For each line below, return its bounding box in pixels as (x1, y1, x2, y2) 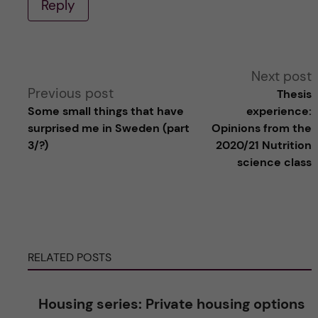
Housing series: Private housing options (38, 294, 305, 313)
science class (237, 154, 312, 170)
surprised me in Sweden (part (27, 120, 190, 136)
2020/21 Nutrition (216, 137, 312, 153)
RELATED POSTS (27, 249, 111, 265)
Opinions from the (212, 120, 312, 136)
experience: (246, 103, 312, 119)
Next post (251, 67, 312, 85)
